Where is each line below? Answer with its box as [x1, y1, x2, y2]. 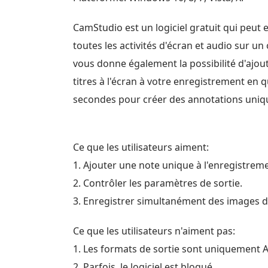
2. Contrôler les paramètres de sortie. [73, 176, 242, 190]
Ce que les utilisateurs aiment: [73, 140, 209, 154]
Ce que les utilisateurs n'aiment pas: [73, 224, 235, 237]
